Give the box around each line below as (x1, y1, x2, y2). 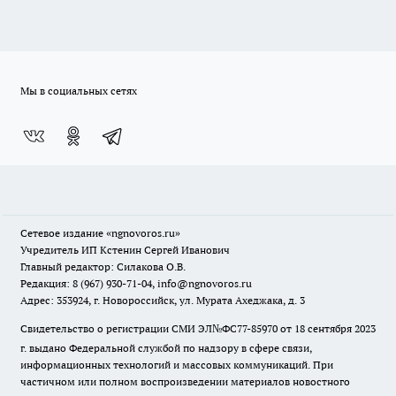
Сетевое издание (20, 226, 106, 240)
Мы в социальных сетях (20, 84, 137, 97)
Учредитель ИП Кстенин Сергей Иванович (20, 243, 230, 256)
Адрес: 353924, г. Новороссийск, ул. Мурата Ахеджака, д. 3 (20, 293, 305, 307)
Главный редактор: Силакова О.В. (20, 260, 186, 273)
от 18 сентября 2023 (280, 322, 376, 335)
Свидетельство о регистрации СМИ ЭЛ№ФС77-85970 (20, 322, 278, 335)
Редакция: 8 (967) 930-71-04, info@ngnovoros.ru (20, 277, 252, 290)
